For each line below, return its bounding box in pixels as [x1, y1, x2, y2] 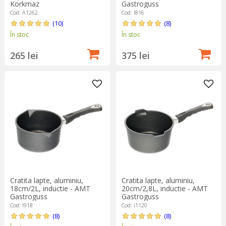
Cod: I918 [10, 201, 33, 209]
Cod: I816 [121, 8, 144, 16]
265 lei [10, 49, 38, 62]
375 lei [121, 49, 150, 62]
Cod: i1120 [121, 201, 147, 209]
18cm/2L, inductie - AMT [10, 183, 90, 193]
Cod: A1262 [10, 8, 38, 16]
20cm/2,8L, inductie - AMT [121, 183, 208, 193]
